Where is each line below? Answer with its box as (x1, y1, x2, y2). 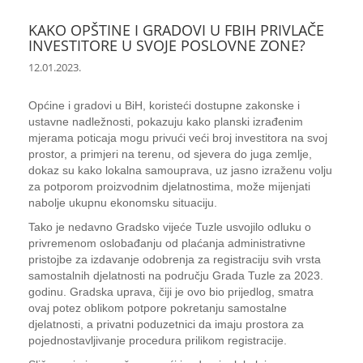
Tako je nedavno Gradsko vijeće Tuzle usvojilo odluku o (28, 220, 311, 233)
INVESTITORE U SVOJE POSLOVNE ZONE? (28, 36, 305, 55)
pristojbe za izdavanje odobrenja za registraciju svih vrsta (28, 253, 321, 266)
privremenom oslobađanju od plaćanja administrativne (28, 237, 305, 250)
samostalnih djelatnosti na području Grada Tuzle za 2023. (28, 269, 323, 282)
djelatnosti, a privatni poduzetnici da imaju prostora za (28, 318, 304, 331)
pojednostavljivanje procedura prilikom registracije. (28, 334, 287, 347)
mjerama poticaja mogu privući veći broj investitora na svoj (28, 131, 327, 144)
